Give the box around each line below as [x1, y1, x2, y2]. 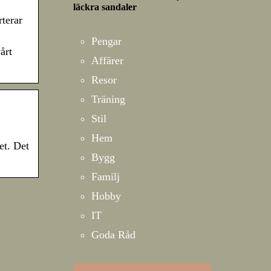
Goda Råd [91, 229, 135, 241]
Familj [91, 171, 120, 183]
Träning [91, 93, 125, 105]
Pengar [91, 35, 122, 47]
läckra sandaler [73, 2, 137, 12]
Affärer [91, 54, 123, 67]
